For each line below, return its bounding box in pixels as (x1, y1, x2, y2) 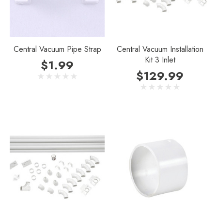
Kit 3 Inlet (144, 54, 175, 65)
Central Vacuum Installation (116, 43, 203, 55)
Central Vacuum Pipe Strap (13, 43, 101, 55)
